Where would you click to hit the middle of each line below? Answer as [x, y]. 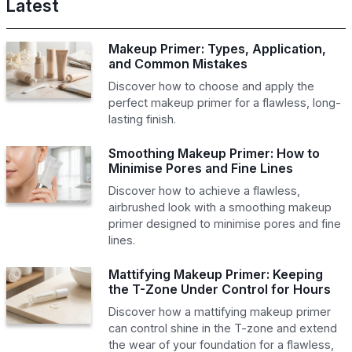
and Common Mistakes [178, 63]
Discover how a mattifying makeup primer [219, 311]
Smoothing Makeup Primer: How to [214, 153]
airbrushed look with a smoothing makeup [220, 207]
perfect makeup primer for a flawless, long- [224, 102]
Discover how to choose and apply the [211, 86]
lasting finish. [142, 119]
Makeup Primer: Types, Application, [217, 48]
